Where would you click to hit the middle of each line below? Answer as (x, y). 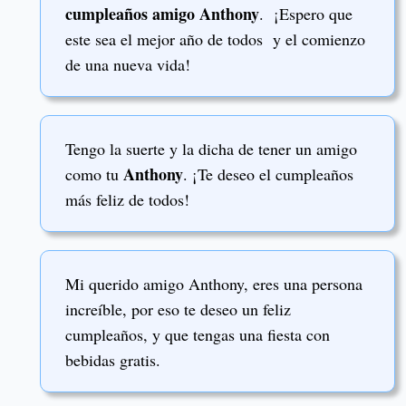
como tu (94, 174)
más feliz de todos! (127, 199)
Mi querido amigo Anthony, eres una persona (214, 283)
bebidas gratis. (113, 359)
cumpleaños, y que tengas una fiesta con (198, 334)
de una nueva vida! (128, 64)
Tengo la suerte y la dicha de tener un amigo (211, 148)
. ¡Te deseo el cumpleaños (268, 174)
